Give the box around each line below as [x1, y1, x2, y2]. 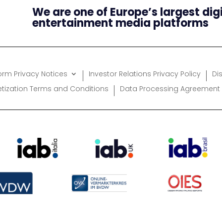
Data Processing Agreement [119, 84, 220, 94]
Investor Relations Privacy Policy [89, 69, 201, 79]
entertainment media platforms [32, 15, 209, 31]
